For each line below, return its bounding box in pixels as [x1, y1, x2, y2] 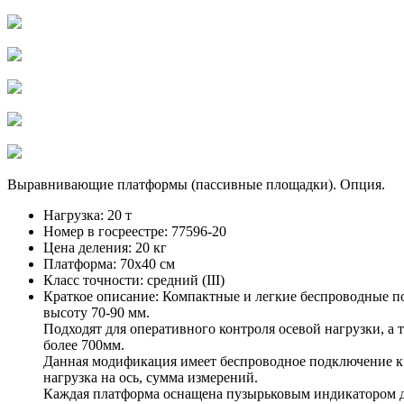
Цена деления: [43, 239, 132, 255]
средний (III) [143, 271, 225, 288]
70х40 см [116, 255, 175, 271]
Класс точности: [43, 271, 143, 288]
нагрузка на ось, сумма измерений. [43, 369, 258, 385]
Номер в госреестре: [43, 223, 168, 239]
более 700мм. [43, 336, 124, 353]
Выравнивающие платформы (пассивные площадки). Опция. [7, 176, 385, 192]
